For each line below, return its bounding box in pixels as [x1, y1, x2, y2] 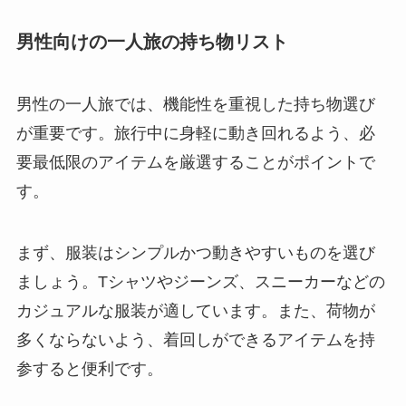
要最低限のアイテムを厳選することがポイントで [15, 153, 375, 172]
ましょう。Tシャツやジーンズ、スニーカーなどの [15, 272, 385, 291]
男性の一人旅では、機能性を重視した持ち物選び [15, 95, 375, 114]
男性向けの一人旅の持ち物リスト [15, 31, 288, 52]
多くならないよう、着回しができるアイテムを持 [15, 330, 375, 349]
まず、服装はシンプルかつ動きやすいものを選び [15, 243, 375, 262]
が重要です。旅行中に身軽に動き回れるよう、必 [15, 124, 375, 143]
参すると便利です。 [15, 359, 163, 378]
